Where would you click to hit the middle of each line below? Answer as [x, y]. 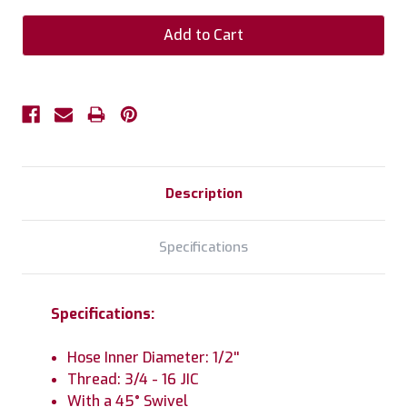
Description [203, 193]
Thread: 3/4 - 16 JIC [134, 379]
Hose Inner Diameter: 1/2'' [154, 357]
